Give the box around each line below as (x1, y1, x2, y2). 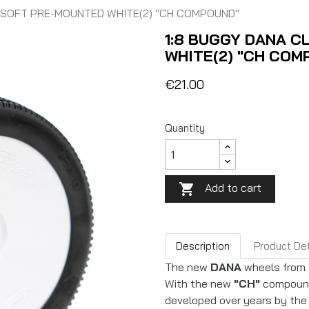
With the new (165, 277, 234, 291)
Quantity (165, 121, 205, 134)
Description (176, 239, 230, 252)
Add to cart (205, 181, 261, 195)
